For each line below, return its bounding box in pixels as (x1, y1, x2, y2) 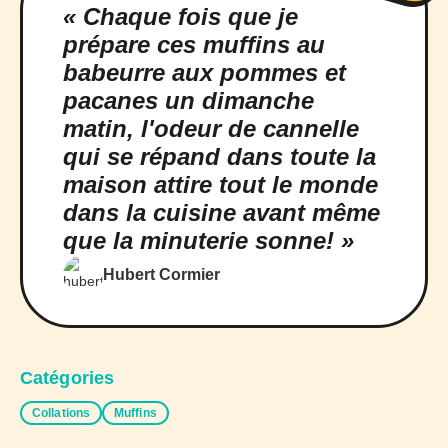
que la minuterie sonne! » (63, 226, 354, 254)
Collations (32, 405, 90, 420)
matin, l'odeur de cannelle (63, 114, 359, 142)
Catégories (20, 367, 114, 388)
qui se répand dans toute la (63, 142, 376, 170)
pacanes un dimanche (63, 86, 314, 114)
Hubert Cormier (103, 266, 220, 284)
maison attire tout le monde (63, 170, 378, 198)
